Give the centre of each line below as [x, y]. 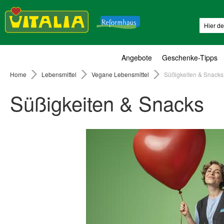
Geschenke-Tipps [190, 57]
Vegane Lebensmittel [121, 74]
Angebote [137, 57]
